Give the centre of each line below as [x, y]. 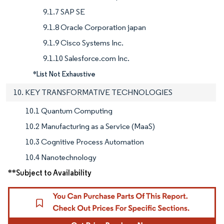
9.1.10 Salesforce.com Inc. [86, 58]
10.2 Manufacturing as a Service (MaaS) [90, 126]
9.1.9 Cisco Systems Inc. [83, 43]
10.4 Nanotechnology [61, 157]
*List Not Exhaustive [64, 74]
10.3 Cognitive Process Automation [85, 142]
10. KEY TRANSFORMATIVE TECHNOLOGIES [93, 92]
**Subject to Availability [50, 173]
